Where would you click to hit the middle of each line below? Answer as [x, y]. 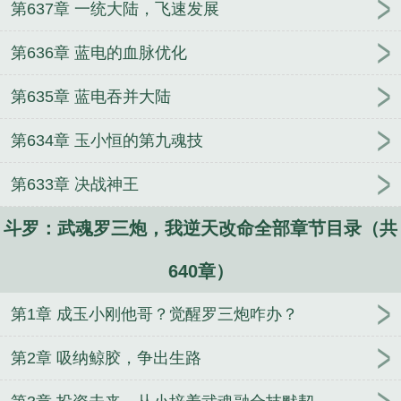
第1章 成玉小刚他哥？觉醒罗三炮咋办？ [154, 315]
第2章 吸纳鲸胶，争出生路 [106, 358]
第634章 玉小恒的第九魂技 [107, 141]
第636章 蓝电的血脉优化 [99, 53]
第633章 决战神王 [75, 185]
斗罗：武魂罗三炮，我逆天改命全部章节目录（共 [200, 229]
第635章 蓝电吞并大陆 [91, 97]
